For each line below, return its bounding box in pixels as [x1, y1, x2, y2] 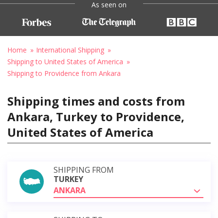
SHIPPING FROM [54, 164, 114, 175]
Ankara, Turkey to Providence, [7, 108, 184, 125]
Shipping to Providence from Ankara [7, 68, 121, 78]
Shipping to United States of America [7, 56, 123, 66]
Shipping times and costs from [7, 92, 185, 109]
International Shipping [36, 45, 104, 54]
